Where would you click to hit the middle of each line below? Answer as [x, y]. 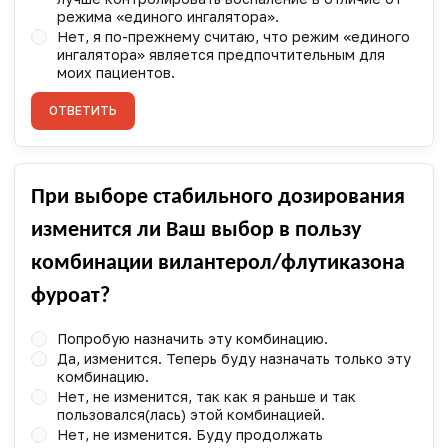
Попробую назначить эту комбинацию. [192, 338]
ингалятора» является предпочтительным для [220, 54]
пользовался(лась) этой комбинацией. [190, 414]
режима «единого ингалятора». [167, 16]
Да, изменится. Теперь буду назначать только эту [233, 358]
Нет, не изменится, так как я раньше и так [206, 396]
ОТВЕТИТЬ [83, 110]
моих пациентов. [115, 72]
